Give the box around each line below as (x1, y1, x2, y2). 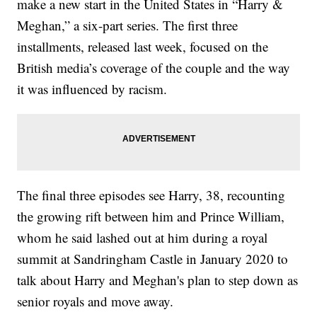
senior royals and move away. (17, 292, 174, 311)
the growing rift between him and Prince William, (17, 207, 285, 226)
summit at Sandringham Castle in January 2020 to (17, 250, 289, 268)
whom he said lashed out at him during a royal (17, 229, 268, 247)
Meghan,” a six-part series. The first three (17, 16, 238, 35)
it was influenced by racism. (17, 80, 168, 98)
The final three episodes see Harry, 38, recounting (17, 186, 286, 204)
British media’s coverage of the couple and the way (17, 59, 291, 77)
